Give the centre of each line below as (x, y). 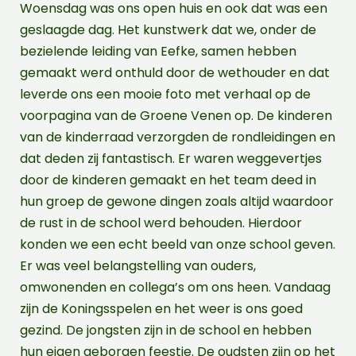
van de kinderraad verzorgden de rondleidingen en (178, 137)
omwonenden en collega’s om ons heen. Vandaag (175, 287)
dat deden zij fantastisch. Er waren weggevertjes (171, 158)
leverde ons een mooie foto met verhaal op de (165, 94)
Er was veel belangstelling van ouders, (138, 265)
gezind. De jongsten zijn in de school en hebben (166, 330)
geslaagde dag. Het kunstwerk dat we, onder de (168, 29)
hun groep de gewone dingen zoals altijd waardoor (177, 201)
